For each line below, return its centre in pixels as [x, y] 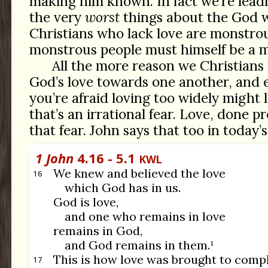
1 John [54, 158]
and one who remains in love [145, 217]
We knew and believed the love [140, 173]
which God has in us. [123, 188]
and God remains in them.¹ [139, 245]
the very [57, 17]
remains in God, [98, 231]
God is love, [86, 202]
